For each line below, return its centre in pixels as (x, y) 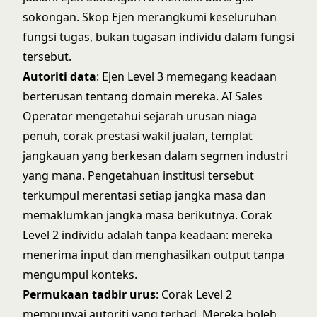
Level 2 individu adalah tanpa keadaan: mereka (148, 235)
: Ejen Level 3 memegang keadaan (186, 76)
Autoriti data (59, 76)
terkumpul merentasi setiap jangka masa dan (144, 195)
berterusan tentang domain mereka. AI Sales (143, 96)
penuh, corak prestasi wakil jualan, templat (138, 136)
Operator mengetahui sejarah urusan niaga (140, 116)
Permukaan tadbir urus (89, 294)
